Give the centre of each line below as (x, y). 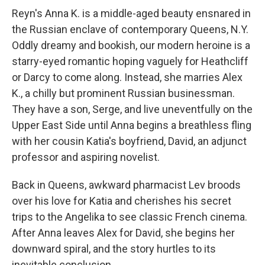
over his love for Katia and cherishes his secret (122, 201)
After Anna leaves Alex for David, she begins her (123, 233)
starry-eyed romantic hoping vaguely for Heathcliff (130, 61)
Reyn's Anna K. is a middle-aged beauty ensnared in (131, 13)
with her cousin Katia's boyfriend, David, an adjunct (129, 141)
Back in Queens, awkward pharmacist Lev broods (126, 185)
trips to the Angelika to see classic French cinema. (130, 217)
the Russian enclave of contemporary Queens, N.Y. (130, 29)
